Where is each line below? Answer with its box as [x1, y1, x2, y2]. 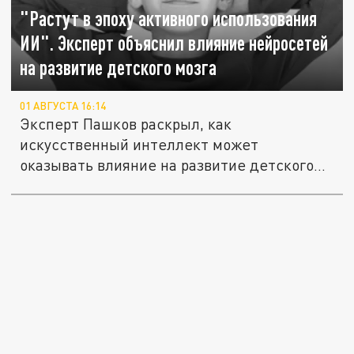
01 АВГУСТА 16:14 [20, 100, 107, 113]
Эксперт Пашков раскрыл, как [20, 115, 232, 134]
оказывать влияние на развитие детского [20, 156, 314, 175]
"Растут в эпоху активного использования [20, 7, 318, 31]
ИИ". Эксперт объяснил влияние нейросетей [20, 32, 329, 55]
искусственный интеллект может [20, 135, 259, 154]
